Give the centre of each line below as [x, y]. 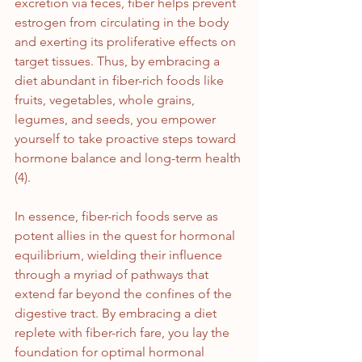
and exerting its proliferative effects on [127, 42]
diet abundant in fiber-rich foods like [121, 81]
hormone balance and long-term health [129, 158]
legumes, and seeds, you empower [117, 120]
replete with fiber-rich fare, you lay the [124, 333]
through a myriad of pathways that [113, 275]
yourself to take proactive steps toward [127, 139]
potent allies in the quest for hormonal [126, 236]
